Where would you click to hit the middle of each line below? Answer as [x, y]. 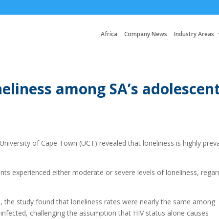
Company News [146, 34]
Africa [109, 34]
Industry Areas [194, 34]
